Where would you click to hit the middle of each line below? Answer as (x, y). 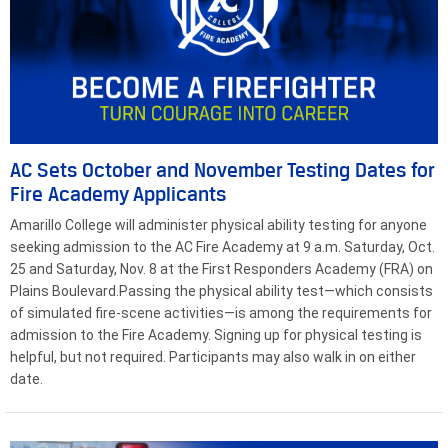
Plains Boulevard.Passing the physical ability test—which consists (221, 290)
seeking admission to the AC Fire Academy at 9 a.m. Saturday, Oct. (222, 246)
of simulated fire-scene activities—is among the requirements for (221, 312)
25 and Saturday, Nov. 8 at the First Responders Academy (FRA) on (221, 268)
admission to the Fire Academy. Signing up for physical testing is (216, 334)
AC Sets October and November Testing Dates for (222, 169)
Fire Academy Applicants (118, 193)
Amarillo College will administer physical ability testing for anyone (218, 224)
